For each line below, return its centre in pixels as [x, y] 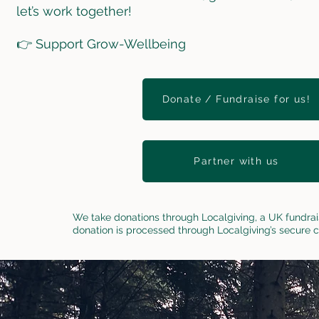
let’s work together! [74, 11]
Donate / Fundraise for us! [236, 99]
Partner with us [236, 161]
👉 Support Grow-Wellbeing [101, 43]
